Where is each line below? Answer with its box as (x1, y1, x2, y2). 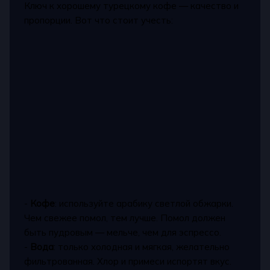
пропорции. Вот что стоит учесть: (24, 14, 174, 26)
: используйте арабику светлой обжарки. (55, 197, 234, 209)
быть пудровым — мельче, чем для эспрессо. (24, 226, 222, 238)
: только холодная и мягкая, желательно (54, 240, 230, 253)
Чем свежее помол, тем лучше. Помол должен (24, 212, 226, 224)
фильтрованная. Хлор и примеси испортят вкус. (24, 255, 232, 267)
